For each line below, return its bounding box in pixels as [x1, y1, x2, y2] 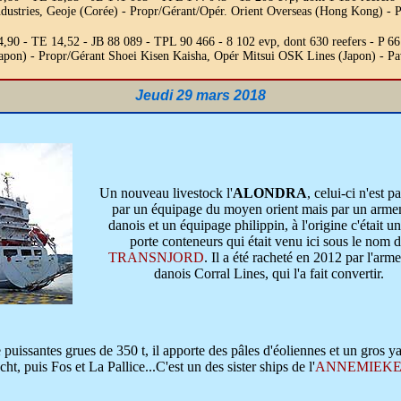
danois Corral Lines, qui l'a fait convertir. [153, 266, 384, 281]
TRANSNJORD [108, 250, 204, 265]
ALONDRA [233, 185, 307, 200]
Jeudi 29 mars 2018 [135, 88, 266, 103]
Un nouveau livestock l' [99, 185, 233, 200]
